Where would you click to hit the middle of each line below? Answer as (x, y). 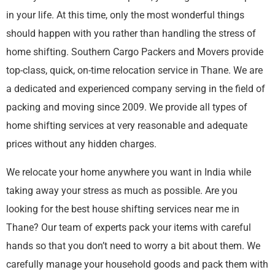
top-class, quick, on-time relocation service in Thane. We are (134, 70)
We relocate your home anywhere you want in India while (129, 172)
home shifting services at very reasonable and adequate (127, 126)
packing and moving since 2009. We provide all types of (127, 107)
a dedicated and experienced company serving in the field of (136, 89)
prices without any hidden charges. (81, 144)
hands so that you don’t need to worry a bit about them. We (133, 246)
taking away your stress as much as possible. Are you (122, 191)
